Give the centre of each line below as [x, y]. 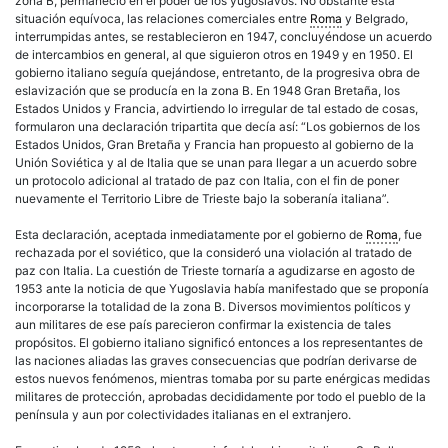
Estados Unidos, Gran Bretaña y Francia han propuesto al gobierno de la [214, 144]
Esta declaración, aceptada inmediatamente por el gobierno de [190, 234]
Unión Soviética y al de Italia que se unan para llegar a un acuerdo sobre [216, 162]
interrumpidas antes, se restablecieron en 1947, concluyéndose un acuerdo [223, 36]
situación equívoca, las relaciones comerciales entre [162, 18]
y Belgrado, [375, 18]
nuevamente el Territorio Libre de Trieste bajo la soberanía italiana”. [202, 198]
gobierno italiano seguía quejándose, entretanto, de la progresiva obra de [217, 72]
